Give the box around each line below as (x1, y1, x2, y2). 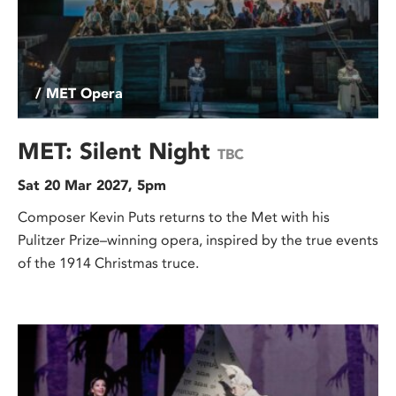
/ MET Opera (35, 85, 123, 103)
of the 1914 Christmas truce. (18, 255, 199, 272)
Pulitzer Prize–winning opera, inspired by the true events (18, 232, 378, 249)
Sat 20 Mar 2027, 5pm (18, 177, 166, 194)
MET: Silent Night (18, 137, 217, 166)
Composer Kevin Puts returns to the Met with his (18, 209, 330, 226)
